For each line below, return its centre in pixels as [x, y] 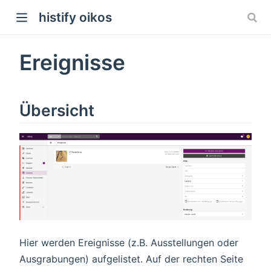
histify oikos [75, 18]
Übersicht [57, 110]
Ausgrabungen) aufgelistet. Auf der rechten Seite [131, 259]
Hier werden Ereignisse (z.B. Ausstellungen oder [129, 243]
